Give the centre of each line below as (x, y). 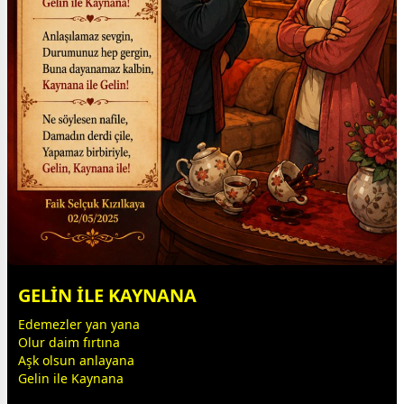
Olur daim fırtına (69, 343)
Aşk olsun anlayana (76, 361)
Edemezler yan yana (79, 325)
